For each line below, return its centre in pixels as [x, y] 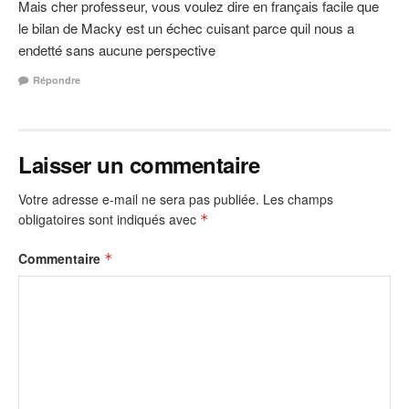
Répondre [57, 80]
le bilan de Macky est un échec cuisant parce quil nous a [186, 27]
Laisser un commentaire [139, 165]
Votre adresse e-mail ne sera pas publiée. [139, 199]
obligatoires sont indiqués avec [109, 220]
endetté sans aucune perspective [117, 49]
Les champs [298, 199]
